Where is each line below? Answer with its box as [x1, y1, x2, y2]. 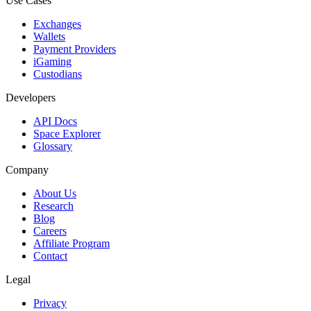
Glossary [33, 140, 72, 153]
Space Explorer [33, 128, 101, 140]
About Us [33, 187, 76, 200]
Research [33, 200, 74, 212]
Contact [33, 250, 67, 262]
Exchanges [33, 18, 81, 31]
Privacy [33, 297, 67, 310]
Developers [6, 92, 56, 104]
